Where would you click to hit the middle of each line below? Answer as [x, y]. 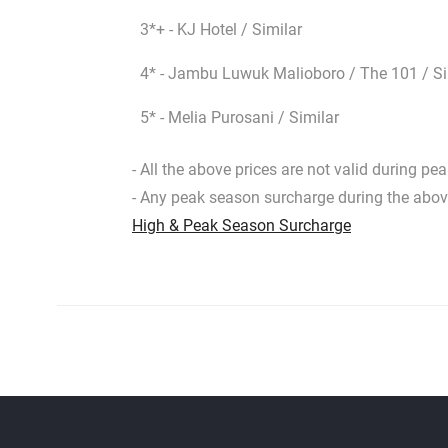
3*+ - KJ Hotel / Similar [221, 30]
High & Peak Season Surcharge [241, 226]
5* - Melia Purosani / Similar [239, 118]
